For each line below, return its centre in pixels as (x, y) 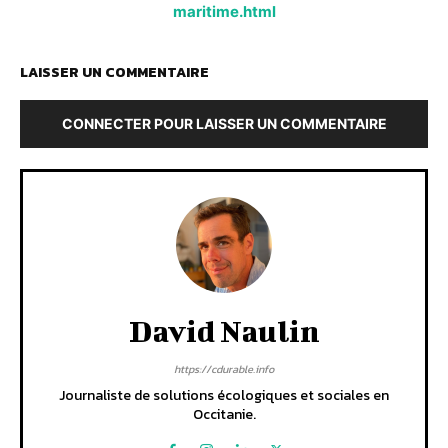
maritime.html (224, 12)
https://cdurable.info (224, 369)
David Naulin (224, 331)
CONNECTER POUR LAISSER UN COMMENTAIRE (224, 124)
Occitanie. (224, 415)
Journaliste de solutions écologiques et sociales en (224, 396)
